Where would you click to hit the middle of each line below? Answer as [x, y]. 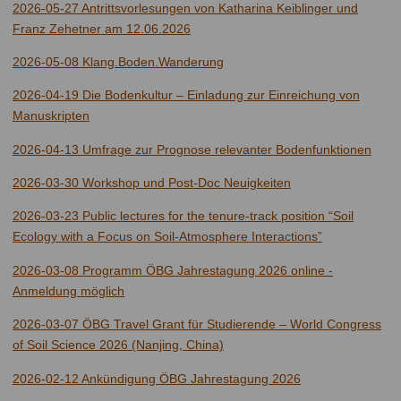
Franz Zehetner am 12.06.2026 [102, 28]
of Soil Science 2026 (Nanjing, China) [118, 345]
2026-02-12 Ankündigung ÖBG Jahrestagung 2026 [157, 378]
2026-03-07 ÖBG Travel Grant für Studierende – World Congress [197, 324]
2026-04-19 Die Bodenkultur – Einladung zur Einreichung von [186, 95]
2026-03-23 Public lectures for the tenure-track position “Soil [183, 216]
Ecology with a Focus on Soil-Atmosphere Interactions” [167, 237]
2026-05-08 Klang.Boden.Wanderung [118, 61]
